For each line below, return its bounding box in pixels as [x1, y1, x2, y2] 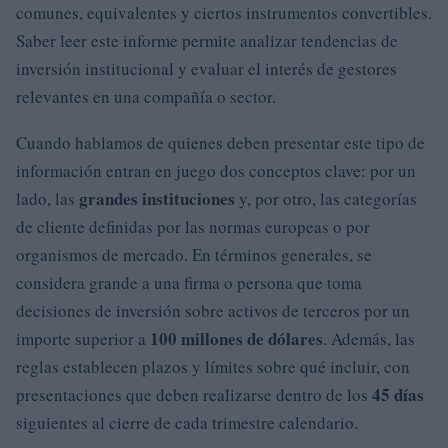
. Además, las [323, 326, 415, 350]
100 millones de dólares [150, 325, 323, 351]
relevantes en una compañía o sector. [16, 84, 276, 108]
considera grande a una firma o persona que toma [16, 270, 362, 294]
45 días [372, 381, 424, 407]
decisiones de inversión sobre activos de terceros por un [16, 298, 410, 322]
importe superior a [16, 326, 150, 350]
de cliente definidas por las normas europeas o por [16, 214, 370, 238]
